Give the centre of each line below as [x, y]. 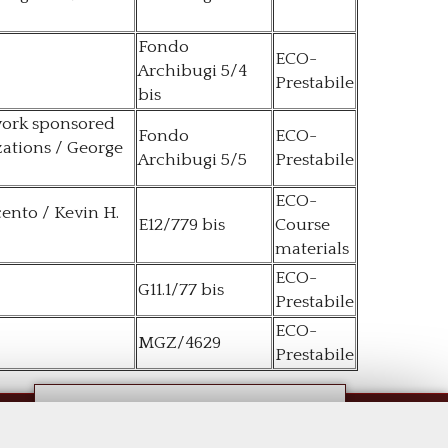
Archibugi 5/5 [192, 160]
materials [312, 249]
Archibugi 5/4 [192, 71]
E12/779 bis [181, 225]
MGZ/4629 [179, 343]
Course [302, 225]
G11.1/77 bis [181, 290]
